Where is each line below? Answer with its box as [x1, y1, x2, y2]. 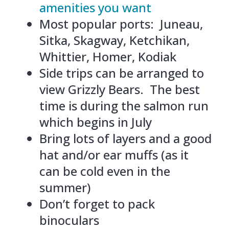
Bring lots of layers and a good [39, 129, 212, 147]
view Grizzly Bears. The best [39, 80, 200, 98]
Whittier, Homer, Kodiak [39, 48, 176, 65]
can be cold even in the [39, 162, 170, 179]
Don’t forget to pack [39, 195, 155, 212]
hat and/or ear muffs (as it [39, 146, 189, 163]
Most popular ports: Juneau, [39, 15, 203, 32]
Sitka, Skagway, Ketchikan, [39, 31, 190, 49]
